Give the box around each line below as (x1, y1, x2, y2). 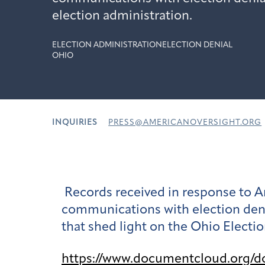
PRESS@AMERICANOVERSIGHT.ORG (108, 119, 262, 127)
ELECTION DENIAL (162, 41, 232, 49)
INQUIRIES (52, 119, 98, 127)
